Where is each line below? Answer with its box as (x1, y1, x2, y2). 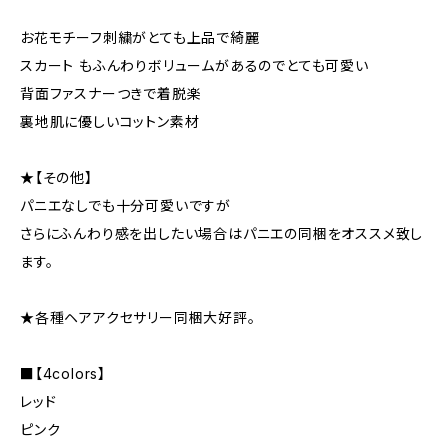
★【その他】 (20, 168, 93, 186)
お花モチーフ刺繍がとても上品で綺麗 (20, 28, 260, 46)
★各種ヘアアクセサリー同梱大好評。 (20, 308, 256, 326)
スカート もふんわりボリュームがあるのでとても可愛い (20, 56, 369, 74)
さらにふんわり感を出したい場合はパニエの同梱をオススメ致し (20, 224, 424, 242)
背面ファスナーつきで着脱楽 (20, 84, 202, 102)
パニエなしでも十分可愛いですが (20, 196, 231, 214)
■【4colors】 (20, 364, 106, 382)
